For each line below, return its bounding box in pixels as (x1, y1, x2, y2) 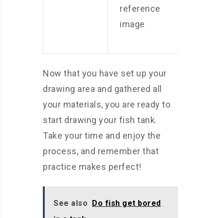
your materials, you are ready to (43, 99, 170, 110)
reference (120, 3, 161, 14)
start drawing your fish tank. (43, 115, 157, 126)
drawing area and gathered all (43, 84, 162, 94)
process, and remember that (43, 146, 159, 157)
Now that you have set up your (43, 68, 167, 79)
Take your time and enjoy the (43, 130, 161, 141)
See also (54, 199, 88, 208)
